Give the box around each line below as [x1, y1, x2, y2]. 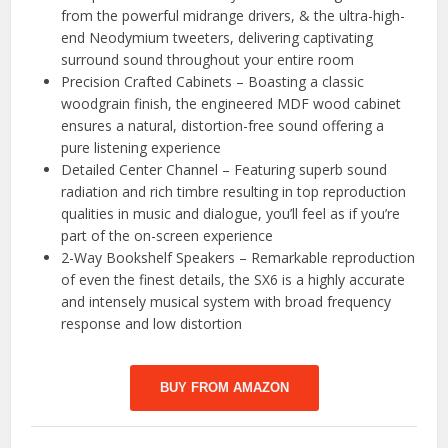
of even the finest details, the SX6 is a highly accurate [61, 269, 406, 289]
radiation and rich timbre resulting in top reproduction [61, 181, 407, 201]
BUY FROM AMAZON [159, 379, 289, 395]
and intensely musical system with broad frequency [61, 291, 392, 311]
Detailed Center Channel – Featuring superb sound [61, 159, 388, 179]
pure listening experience [61, 137, 222, 157]
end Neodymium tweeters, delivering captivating [61, 27, 374, 47]
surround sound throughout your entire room [61, 49, 355, 69]
